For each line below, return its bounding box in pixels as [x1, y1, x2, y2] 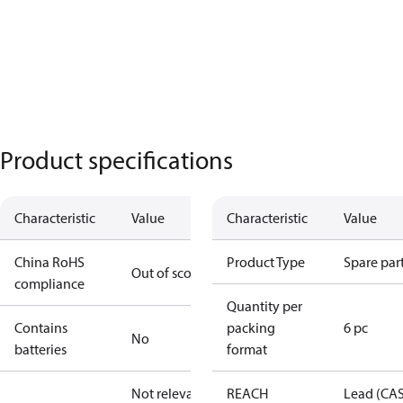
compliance [14, 274, 85, 292]
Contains [14, 318, 67, 336]
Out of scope [131, 264, 207, 282]
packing [227, 318, 275, 336]
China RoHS [14, 253, 85, 271]
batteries [14, 340, 67, 358]
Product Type [227, 253, 305, 271]
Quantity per [227, 297, 302, 315]
